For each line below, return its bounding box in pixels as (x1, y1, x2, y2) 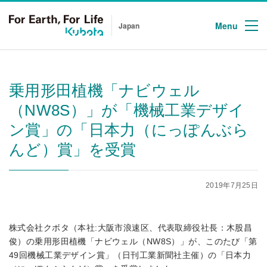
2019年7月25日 (206, 181, 258, 190)
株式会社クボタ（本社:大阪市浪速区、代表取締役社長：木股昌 (9, 223, 253, 232)
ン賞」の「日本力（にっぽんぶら (9, 121, 249, 139)
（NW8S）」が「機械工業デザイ (9, 101, 245, 119)
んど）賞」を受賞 (9, 141, 136, 159)
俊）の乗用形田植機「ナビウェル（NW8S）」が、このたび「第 (9, 237, 257, 246)
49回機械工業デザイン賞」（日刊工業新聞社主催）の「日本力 (9, 250, 252, 260)
